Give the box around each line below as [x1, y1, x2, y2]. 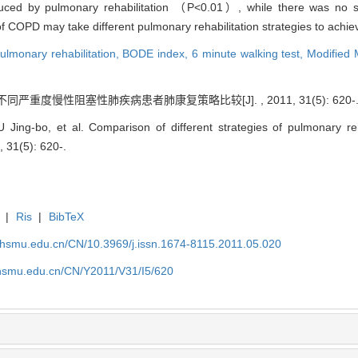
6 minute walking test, [191, 47, 308, 61]
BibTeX [48, 210, 84, 224]
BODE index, [122, 47, 192, 61]
